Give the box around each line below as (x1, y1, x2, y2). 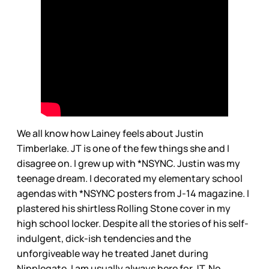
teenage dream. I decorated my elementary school (17, 171, 243, 185)
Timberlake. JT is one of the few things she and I (17, 141, 229, 155)
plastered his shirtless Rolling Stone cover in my (17, 201, 231, 215)
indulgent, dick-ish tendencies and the (17, 231, 191, 245)
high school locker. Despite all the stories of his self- (17, 216, 249, 230)
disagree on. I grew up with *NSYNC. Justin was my (17, 156, 240, 170)
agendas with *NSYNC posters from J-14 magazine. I (17, 186, 249, 200)
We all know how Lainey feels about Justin (17, 126, 204, 140)
